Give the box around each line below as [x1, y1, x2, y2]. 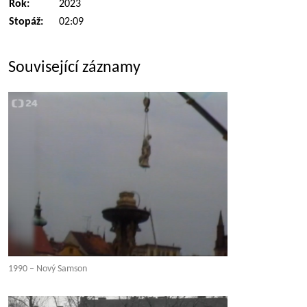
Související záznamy [8, 60, 140, 76]
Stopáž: [9, 16, 43, 27]
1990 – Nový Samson [8, 264, 87, 274]
